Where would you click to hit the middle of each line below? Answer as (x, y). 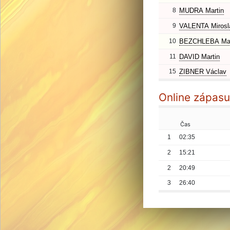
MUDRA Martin (202, 11)
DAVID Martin (199, 57)
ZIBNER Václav (203, 72)
